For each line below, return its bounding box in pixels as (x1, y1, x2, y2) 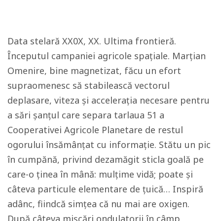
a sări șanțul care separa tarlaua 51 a (7, 109, 164, 121)
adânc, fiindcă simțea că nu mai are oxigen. (7, 197, 189, 210)
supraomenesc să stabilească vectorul (7, 79, 170, 91)
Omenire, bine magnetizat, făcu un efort (7, 64, 181, 76)
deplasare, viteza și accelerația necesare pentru (7, 94, 210, 106)
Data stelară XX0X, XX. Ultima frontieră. (7, 35, 176, 47)
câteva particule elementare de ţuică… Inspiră (7, 183, 203, 195)
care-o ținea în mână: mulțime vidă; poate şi (7, 168, 193, 180)
